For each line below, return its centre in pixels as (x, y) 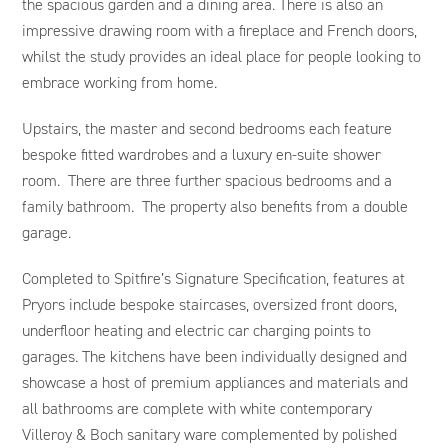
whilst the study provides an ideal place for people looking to (222, 56)
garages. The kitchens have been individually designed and (215, 356)
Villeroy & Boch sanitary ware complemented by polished (210, 434)
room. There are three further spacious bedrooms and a (207, 180)
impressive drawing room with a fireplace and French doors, (220, 30)
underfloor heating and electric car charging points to (197, 330)
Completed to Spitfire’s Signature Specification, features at (214, 278)
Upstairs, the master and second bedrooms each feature (207, 128)
